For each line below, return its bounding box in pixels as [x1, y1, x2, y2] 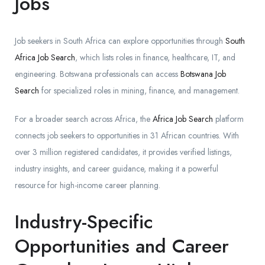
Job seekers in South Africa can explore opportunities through [15, 35, 225, 47]
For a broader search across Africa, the [15, 113, 153, 125]
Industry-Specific [15, 208, 153, 236]
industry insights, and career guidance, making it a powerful [15, 163, 218, 175]
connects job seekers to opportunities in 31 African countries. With [15, 130, 239, 142]
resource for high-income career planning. [15, 179, 160, 192]
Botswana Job [180, 68, 226, 80]
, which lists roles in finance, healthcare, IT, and [75, 51, 235, 64]
